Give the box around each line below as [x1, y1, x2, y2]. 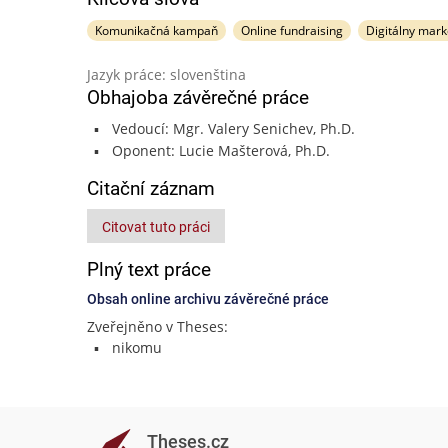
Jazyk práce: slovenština [87, 65, 246, 84]
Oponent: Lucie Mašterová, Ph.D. [111, 141, 330, 160]
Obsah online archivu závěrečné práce [87, 291, 329, 307]
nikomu [111, 338, 162, 357]
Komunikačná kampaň [95, 22, 218, 39]
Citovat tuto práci [102, 219, 210, 235]
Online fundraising [240, 22, 343, 39]
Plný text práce [87, 258, 211, 281]
